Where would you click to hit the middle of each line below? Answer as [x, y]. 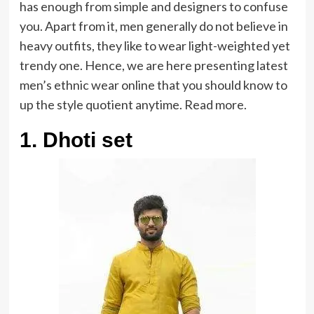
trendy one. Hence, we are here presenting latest [153, 65]
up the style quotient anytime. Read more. [133, 104]
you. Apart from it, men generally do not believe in [153, 26]
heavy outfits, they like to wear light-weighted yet [155, 46]
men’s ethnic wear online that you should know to [153, 85]
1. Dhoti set [76, 140]
